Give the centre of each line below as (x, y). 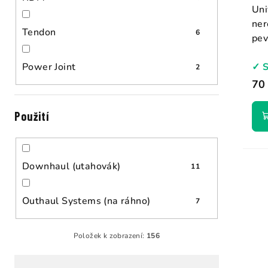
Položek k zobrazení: (110, 235)
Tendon (39, 32)
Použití (32, 116)
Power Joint (49, 67)
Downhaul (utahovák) (71, 166)
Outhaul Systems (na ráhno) (86, 201)
